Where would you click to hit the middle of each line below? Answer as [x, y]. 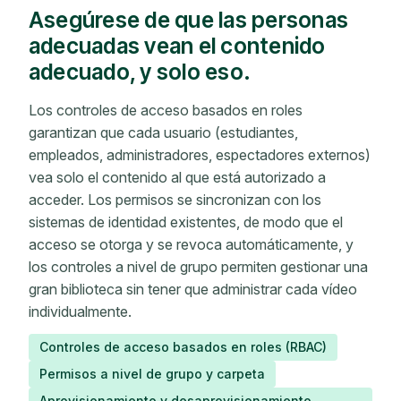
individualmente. [80, 311]
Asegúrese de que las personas [189, 19]
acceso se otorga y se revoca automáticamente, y [191, 244]
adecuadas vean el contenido [177, 45]
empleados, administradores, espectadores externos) [200, 154]
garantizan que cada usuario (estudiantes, [163, 132]
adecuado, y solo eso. [140, 71]
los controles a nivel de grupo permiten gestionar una [198, 266]
